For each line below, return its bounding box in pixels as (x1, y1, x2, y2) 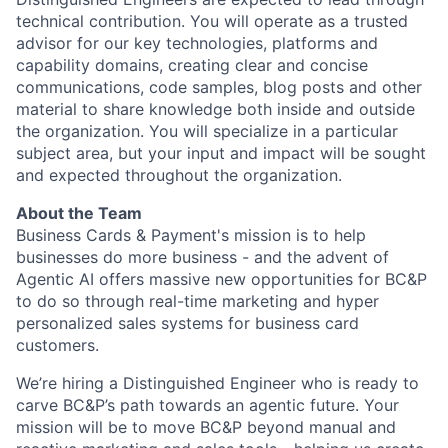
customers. (16, 335, 99, 355)
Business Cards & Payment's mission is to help (16, 225, 366, 245)
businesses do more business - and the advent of (16, 247, 389, 267)
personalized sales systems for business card (16, 313, 359, 333)
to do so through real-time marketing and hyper (16, 291, 379, 311)
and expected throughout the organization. (16, 165, 342, 185)
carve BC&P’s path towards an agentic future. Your (16, 395, 399, 415)
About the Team (16, 203, 142, 223)
